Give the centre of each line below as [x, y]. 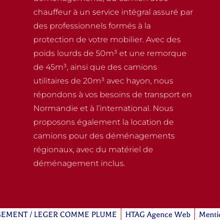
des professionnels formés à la [92, 26]
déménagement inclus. [79, 163]
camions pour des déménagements [104, 136]
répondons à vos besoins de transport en [112, 94]
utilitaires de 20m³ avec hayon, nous [103, 81]
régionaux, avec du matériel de [93, 149]
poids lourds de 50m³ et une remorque [110, 53]
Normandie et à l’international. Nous [103, 108]
